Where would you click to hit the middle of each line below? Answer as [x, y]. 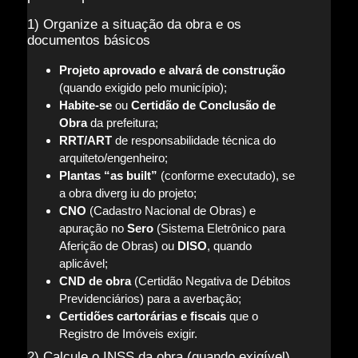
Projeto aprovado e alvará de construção [172, 70]
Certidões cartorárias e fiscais [142, 316]
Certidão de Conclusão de [203, 105]
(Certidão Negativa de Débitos [211, 281]
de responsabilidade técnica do [193, 141]
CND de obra [95, 281]
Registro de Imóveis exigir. [128, 334]
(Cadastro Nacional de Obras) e [171, 211]
